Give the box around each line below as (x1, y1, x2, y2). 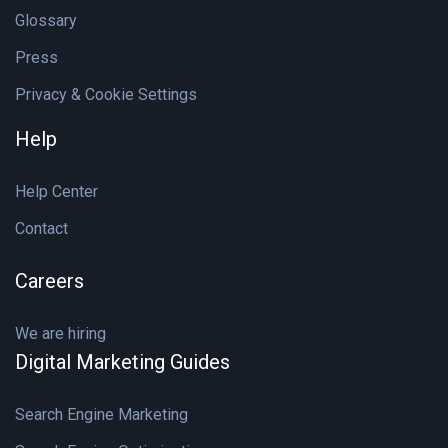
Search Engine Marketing (15, 405, 188, 425)
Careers (15, 269, 84, 294)
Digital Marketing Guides (15, 350, 230, 375)
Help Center (15, 182, 98, 202)
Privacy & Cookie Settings (15, 85, 197, 105)
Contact (15, 219, 68, 239)
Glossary (15, 11, 77, 31)
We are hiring (15, 324, 106, 344)
